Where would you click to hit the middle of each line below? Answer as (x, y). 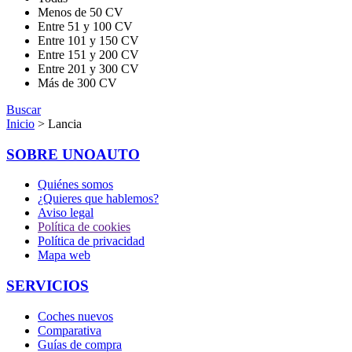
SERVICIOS (48, 286)
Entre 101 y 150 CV (88, 40)
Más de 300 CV (77, 82)
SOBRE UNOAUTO (73, 154)
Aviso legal (66, 213)
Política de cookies (84, 227)
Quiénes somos (75, 185)
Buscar (24, 109)
